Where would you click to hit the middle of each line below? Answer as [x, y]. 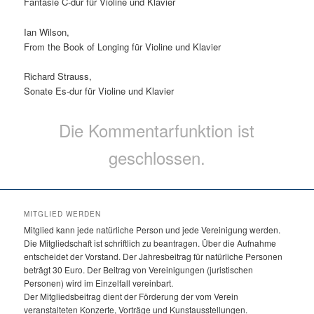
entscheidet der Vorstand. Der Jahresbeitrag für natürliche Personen [153, 256]
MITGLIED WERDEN [63, 213]
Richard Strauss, [58, 76]
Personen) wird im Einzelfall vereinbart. [99, 282]
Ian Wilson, [47, 32]
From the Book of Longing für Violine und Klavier [123, 46]
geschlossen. [157, 157]
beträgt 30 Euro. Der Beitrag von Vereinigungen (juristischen [139, 269]
